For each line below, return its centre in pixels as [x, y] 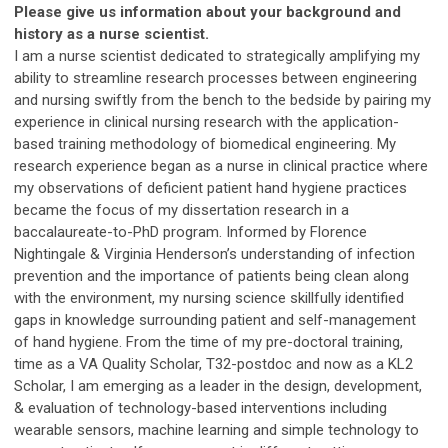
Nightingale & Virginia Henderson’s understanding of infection [214, 253]
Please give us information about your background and [207, 11]
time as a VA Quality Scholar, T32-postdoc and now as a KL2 [213, 363]
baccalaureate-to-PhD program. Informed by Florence [190, 231]
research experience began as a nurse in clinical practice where [221, 165]
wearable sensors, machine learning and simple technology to [216, 429]
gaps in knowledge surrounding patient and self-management [215, 319]
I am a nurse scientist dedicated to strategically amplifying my [217, 55]
